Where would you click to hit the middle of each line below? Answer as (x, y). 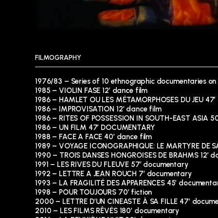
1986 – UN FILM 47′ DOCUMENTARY (95, 127)
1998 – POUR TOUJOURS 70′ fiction (94, 192)
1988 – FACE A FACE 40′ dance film (94, 136)
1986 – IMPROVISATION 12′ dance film (98, 109)
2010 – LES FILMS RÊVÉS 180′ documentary (107, 210)
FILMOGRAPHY (58, 57)
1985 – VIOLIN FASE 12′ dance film (91, 90)
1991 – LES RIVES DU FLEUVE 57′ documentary (112, 164)
